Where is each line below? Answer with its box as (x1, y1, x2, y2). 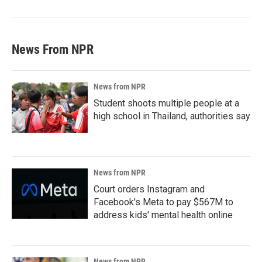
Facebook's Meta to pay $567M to (94, 196, 233, 208)
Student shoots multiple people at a (94, 98, 239, 109)
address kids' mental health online (94, 209, 233, 221)
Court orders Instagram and (94, 184, 205, 195)
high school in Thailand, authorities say (94, 111, 250, 122)
